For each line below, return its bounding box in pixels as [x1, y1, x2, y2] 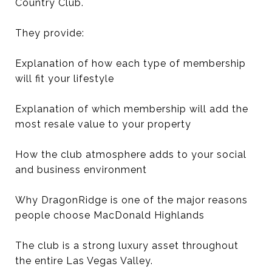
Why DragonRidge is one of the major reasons [15, 194, 248, 206]
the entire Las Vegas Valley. [15, 255, 153, 267]
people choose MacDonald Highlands [15, 209, 205, 221]
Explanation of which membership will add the [15, 103, 248, 115]
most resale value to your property [15, 118, 191, 130]
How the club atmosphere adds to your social [15, 149, 246, 160]
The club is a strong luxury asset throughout [15, 240, 239, 251]
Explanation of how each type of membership [15, 58, 246, 69]
